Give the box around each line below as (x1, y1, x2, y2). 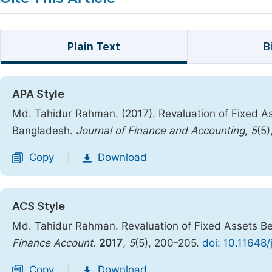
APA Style (12, 87, 64, 100)
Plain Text (67, 41, 120, 53)
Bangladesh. (12, 124, 76, 137)
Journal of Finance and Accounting (76, 124, 245, 137)
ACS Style (12, 200, 65, 212)
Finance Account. (12, 237, 96, 249)
